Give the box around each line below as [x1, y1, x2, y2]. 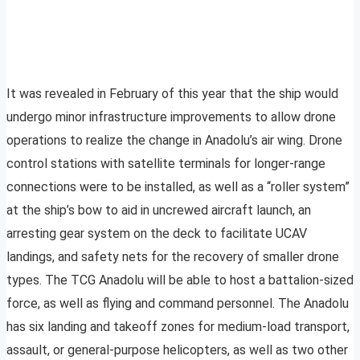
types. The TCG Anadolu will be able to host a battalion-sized [6, 272, 354, 288]
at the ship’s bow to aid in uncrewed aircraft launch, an [6, 202, 311, 219]
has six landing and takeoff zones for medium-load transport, [6, 319, 350, 335]
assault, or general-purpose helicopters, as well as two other [6, 342, 348, 358]
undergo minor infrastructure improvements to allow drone [6, 109, 336, 125]
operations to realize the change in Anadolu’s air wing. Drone [6, 133, 342, 149]
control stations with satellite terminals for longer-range [6, 156, 325, 172]
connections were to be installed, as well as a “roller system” [6, 179, 350, 195]
